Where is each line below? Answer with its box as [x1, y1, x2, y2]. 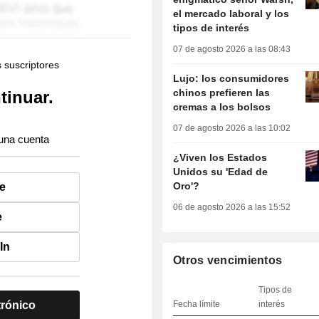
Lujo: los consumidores [173, 73, 290, 85]
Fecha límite [173, 299, 221, 310]
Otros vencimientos [173, 254, 283, 267]
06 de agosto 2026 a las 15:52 [173, 202, 291, 213]
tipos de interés [173, 22, 250, 34]
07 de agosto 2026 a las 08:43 [173, 44, 291, 55]
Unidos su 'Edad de [173, 166, 268, 178]
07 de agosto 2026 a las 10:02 [173, 123, 291, 134]
